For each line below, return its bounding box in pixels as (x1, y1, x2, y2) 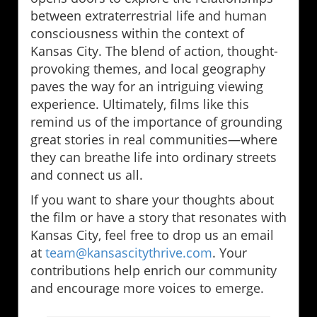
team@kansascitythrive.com (45, 243, 212, 261)
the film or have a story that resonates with (30, 208, 287, 226)
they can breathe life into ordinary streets (30, 148, 277, 166)
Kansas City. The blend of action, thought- (30, 42, 278, 59)
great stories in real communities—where (30, 130, 277, 148)
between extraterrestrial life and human (30, 6, 267, 24)
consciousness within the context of (30, 24, 244, 42)
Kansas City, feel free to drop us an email (30, 226, 274, 243)
